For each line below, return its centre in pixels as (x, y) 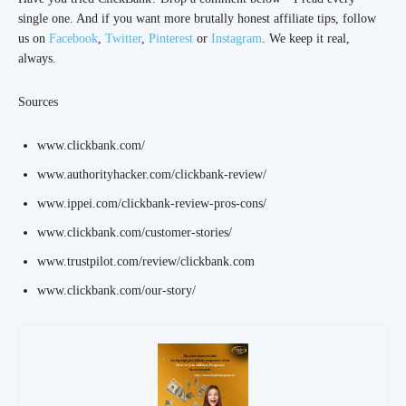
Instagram (237, 39)
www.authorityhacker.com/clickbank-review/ (152, 175)
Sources (38, 102)
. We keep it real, (306, 39)
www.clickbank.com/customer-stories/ (135, 233)
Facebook (73, 39)
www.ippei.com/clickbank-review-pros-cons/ (152, 204)
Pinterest (171, 39)
